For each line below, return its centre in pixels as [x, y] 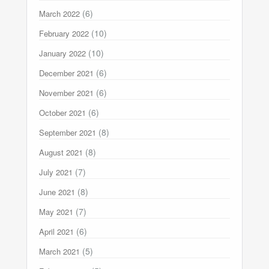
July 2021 [56, 172]
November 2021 [66, 92]
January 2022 [62, 53]
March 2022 [59, 13]
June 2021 [57, 192]
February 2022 [64, 33]
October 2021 [62, 112]
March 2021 [59, 251]
